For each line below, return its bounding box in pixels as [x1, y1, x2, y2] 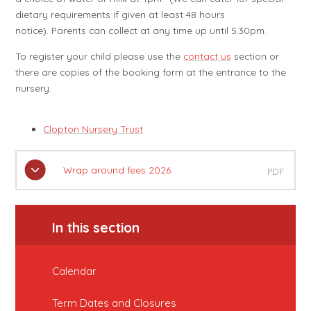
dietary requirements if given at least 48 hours [15, 8, 226, 21]
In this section [52, 219, 140, 236]
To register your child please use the [15, 50, 184, 62]
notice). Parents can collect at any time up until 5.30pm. [15, 24, 267, 37]
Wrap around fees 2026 [62, 163, 171, 176]
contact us [183, 50, 232, 62]
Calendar [52, 264, 97, 278]
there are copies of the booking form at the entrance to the [15, 66, 287, 78]
